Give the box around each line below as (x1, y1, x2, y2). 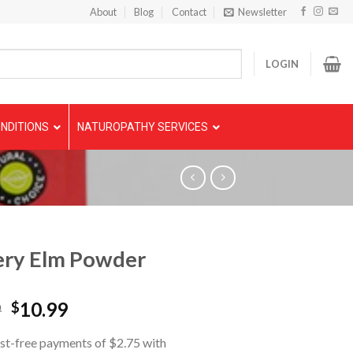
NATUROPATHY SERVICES (76, 121, 208, 133)
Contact (171, 6, 206, 18)
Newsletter (238, 6, 288, 18)
